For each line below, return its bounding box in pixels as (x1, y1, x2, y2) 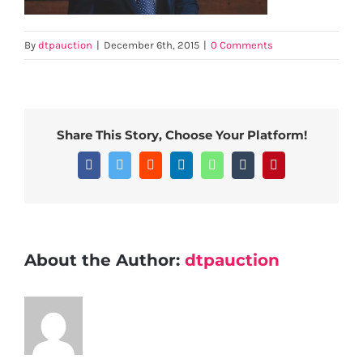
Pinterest (277, 156, 321, 171)
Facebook (92, 156, 143, 171)
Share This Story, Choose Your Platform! (56, 127, 307, 143)
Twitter (123, 156, 160, 171)
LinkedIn (185, 156, 232, 171)
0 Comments (211, 39, 273, 52)
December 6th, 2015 (104, 39, 199, 52)
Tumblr (246, 156, 284, 171)
